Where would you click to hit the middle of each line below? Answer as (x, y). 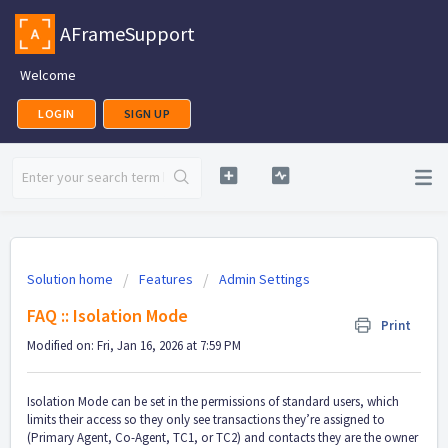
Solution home (71, 279)
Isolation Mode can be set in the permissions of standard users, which (213, 402)
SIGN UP (146, 113)
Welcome (48, 75)
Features (166, 279)
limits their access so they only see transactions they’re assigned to (206, 420)
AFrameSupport (127, 33)
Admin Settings (264, 279)
